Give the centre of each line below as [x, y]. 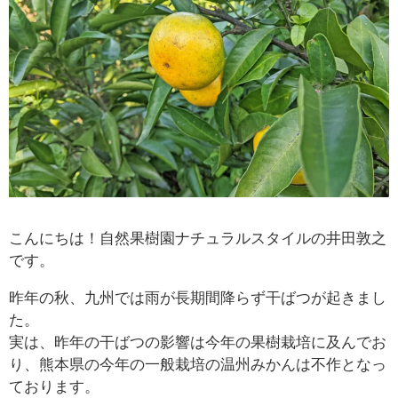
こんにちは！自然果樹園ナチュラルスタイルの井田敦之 [198, 239]
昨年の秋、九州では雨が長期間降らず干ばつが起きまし [198, 298]
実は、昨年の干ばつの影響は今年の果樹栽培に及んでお [198, 342]
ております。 [54, 387]
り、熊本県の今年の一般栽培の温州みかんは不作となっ [198, 365]
